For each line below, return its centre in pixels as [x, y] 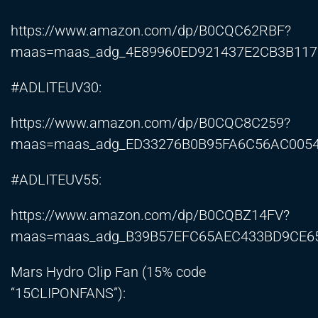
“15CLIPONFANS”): [68, 294]
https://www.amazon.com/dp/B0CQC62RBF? [151, 31]
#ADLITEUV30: [56, 88]
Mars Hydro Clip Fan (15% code [108, 272]
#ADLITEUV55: [56, 180]
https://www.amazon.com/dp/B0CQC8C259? [150, 123]
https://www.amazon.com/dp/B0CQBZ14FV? [150, 215]
